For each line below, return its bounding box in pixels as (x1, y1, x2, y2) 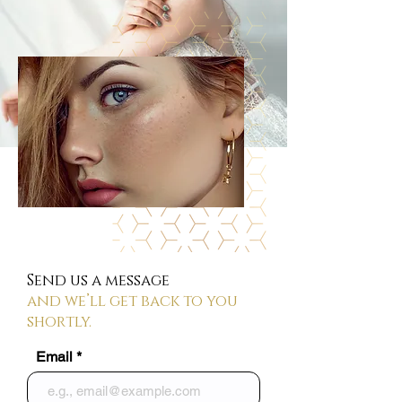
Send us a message (27, 270, 170, 291)
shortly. (27, 311, 92, 332)
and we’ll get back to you (27, 291, 238, 311)
